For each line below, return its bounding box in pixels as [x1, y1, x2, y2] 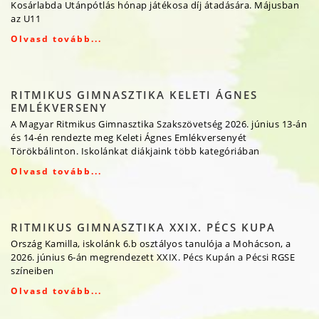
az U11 [11, 12, 41, 26]
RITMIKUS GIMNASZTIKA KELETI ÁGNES [11, 88, 258, 103]
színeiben [11, 264, 54, 278]
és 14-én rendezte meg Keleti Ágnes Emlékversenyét [11, 131, 247, 145]
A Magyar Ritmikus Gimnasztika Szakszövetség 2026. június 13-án [11, 117, 307, 131]
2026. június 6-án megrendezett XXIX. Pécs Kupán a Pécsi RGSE [11, 251, 295, 264]
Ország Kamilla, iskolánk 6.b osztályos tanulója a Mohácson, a [11, 237, 291, 251]
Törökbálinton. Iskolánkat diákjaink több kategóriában [11, 145, 260, 158]
